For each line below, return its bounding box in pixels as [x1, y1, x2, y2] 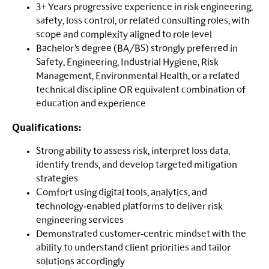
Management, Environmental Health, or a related [36, 71, 240, 82]
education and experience [36, 99, 146, 109]
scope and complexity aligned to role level [36, 30, 212, 40]
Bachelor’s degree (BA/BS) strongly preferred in [36, 44, 238, 54]
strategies [36, 174, 78, 184]
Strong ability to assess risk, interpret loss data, [36, 147, 230, 157]
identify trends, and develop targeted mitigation [36, 160, 237, 171]
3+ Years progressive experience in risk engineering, [36, 2, 253, 13]
